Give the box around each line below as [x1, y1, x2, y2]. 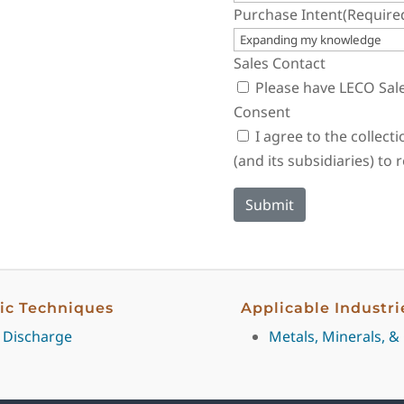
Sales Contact [234, 52, 326, 73]
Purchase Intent [234, 4, 344, 24]
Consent [234, 101, 291, 122]
